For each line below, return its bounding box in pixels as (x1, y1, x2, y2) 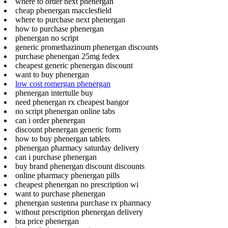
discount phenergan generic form (15, 125, 121, 134)
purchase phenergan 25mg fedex (15, 51, 120, 61)
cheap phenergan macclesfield (15, 6, 111, 15)
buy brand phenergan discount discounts (15, 161, 145, 170)
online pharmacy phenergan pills (15, 170, 120, 180)
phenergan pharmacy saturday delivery (15, 143, 139, 152)
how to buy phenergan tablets (15, 134, 110, 143)
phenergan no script (15, 33, 78, 42)
